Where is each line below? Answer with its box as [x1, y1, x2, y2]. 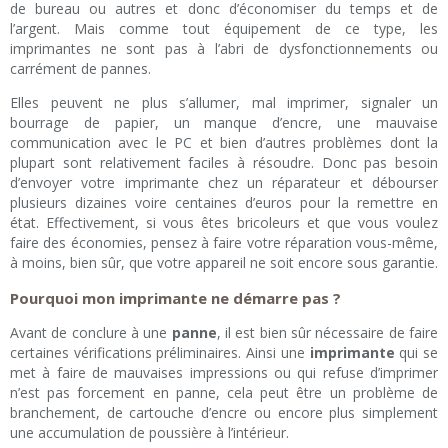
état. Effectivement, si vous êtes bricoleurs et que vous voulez [10, 213, 438, 233]
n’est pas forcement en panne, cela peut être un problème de [10, 383, 438, 403]
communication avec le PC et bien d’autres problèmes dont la [10, 133, 438, 153]
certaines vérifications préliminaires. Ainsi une [10, 343, 310, 363]
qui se [399, 343, 439, 363]
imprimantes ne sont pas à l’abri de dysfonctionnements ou [10, 39, 438, 59]
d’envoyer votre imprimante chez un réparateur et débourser [10, 173, 438, 193]
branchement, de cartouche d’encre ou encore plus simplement [10, 403, 438, 423]
